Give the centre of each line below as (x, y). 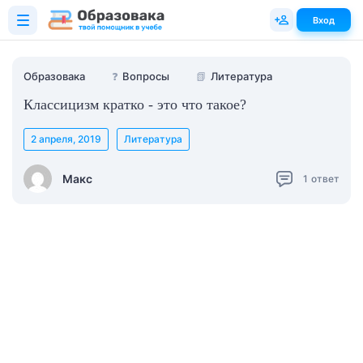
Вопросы (146, 76)
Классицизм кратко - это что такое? (135, 105)
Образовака (54, 76)
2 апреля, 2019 (66, 139)
